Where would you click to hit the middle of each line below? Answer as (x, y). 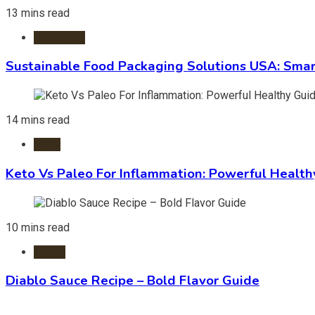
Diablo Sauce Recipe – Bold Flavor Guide (133, 281)
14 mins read (38, 120)
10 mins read (38, 227)
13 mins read (38, 13)
